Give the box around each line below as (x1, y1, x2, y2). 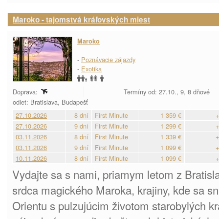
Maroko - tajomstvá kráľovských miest (13, 14, 150, 25)
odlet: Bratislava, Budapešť (13, 97, 90, 107)
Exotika (81, 64, 102, 73)
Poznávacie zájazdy (81, 55, 135, 64)
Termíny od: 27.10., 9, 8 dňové (124, 87, 210, 96)
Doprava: (13, 87, 40, 96)
